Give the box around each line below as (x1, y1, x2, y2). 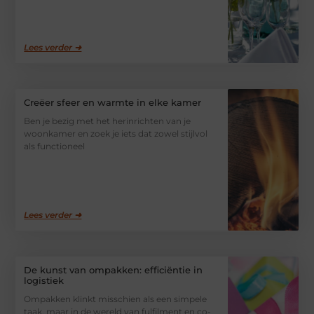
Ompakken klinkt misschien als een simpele (24, 293, 207, 304)
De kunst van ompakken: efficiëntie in (24, 264, 203, 275)
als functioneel (24, 141, 86, 152)
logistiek (24, 274, 64, 286)
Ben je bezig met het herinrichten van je (24, 116, 191, 127)
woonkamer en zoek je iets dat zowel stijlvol (24, 128, 208, 139)
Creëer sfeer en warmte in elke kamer (24, 97, 202, 109)
